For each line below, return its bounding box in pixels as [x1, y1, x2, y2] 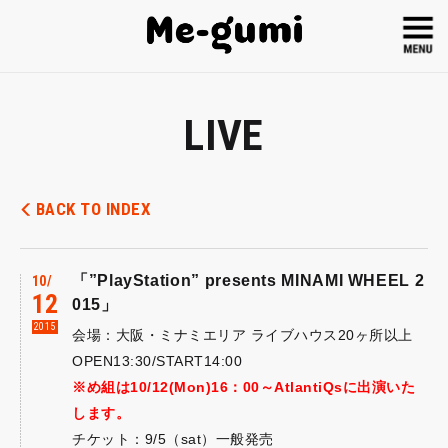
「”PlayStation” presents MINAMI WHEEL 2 [72, 272, 425, 289]
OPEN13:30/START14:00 [72, 353, 242, 369]
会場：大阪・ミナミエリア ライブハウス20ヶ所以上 [72, 327, 413, 343]
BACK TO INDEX [35, 199, 152, 219]
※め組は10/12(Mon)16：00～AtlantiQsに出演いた [72, 379, 415, 395]
